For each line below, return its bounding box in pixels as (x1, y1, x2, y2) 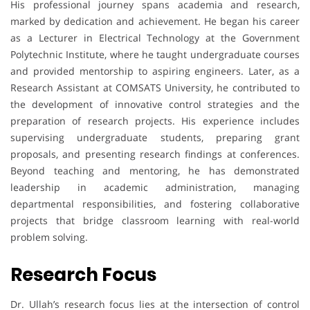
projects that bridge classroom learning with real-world (10, 213, 300, 227)
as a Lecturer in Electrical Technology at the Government (10, 30, 300, 44)
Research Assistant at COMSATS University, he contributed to (10, 80, 300, 94)
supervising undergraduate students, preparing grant (10, 130, 300, 144)
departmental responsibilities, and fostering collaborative (10, 197, 300, 210)
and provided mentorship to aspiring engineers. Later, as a (10, 64, 300, 77)
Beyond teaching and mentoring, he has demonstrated (10, 163, 300, 177)
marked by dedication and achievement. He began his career (10, 14, 300, 28)
